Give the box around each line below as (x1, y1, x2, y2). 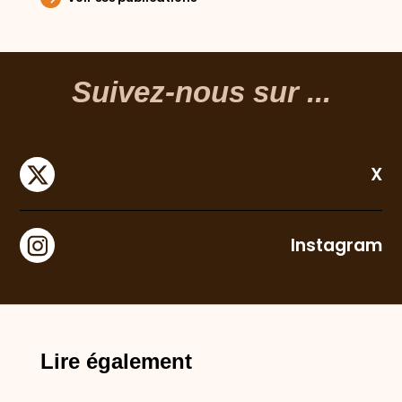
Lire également (39, 349, 192, 374)
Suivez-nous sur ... (71, 76, 331, 109)
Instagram (290, 233, 382, 258)
